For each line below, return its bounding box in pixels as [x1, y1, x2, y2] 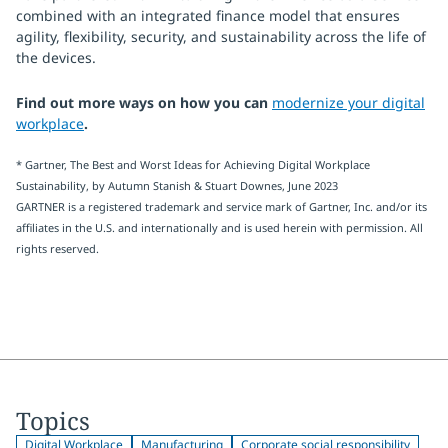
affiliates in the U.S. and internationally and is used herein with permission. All [16, 220, 423, 235]
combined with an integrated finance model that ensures [16, 6, 400, 25]
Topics [16, 404, 90, 437]
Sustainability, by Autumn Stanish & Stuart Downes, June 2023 [16, 178, 338, 193]
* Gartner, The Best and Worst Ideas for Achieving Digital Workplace [16, 157, 370, 172]
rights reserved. [16, 241, 99, 256]
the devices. [16, 48, 96, 67]
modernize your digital [272, 93, 425, 112]
